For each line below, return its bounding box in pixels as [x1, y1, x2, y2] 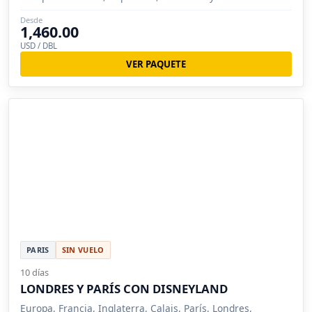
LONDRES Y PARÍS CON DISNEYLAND [20, 281, 228, 297]
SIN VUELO [61, 244, 104, 256]
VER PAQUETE [126, 57, 186, 70]
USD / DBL [20, 40, 57, 51]
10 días [20, 266, 49, 279]
